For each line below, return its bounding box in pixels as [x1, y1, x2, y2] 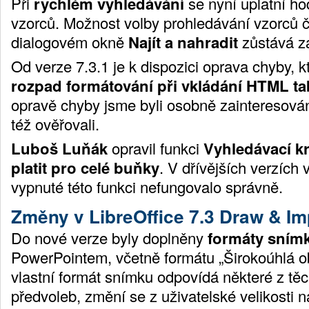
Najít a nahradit [128, 30, 238, 53]
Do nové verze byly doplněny [11, 226, 208, 248]
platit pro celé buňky [11, 156, 159, 179]
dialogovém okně [11, 30, 128, 52]
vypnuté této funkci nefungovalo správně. [11, 175, 283, 197]
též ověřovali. [11, 112, 99, 134]
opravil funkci [108, 137, 203, 159]
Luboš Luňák [11, 137, 108, 159]
